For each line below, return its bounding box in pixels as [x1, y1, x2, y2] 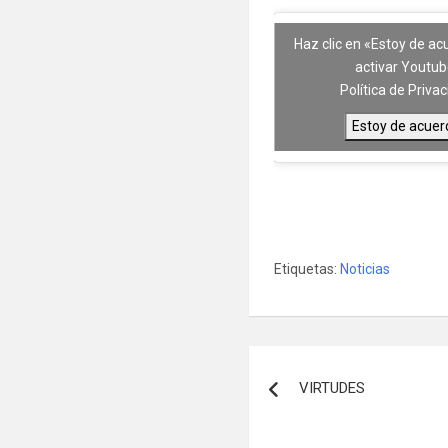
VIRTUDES [299, 378, 370, 397]
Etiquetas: [274, 260, 338, 277]
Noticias [340, 260, 391, 277]
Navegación [248, 345, 417, 384]
